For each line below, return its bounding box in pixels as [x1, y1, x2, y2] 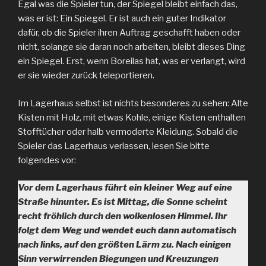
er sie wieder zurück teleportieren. [18, 70, 154, 81]
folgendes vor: [18, 154, 76, 166]
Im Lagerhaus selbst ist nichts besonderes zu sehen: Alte [18, 97, 248, 109]
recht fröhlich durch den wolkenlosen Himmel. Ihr [18, 211, 227, 221]
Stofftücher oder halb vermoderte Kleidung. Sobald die [18, 126, 238, 137]
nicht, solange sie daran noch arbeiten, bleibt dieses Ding [18, 42, 245, 52]
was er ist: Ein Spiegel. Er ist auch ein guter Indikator [18, 13, 226, 24]
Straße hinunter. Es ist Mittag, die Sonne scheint [18, 197, 227, 207]
